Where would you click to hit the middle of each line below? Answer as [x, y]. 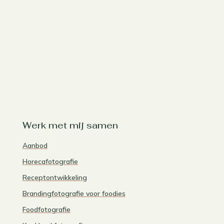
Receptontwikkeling [54, 178]
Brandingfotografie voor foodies [74, 194]
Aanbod [35, 146]
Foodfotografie [46, 210]
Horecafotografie [50, 162]
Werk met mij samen [70, 125]
